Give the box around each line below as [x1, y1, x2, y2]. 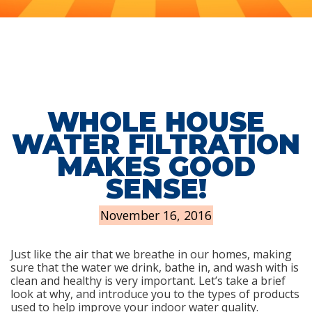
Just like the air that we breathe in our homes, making [10, 247, 292, 262]
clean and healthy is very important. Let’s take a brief [10, 273, 286, 288]
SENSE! [105, 173, 207, 205]
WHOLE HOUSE [47, 106, 265, 139]
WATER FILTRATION [12, 128, 300, 161]
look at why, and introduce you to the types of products [10, 286, 299, 302]
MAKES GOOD [56, 150, 256, 183]
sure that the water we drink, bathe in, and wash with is [10, 260, 299, 275]
